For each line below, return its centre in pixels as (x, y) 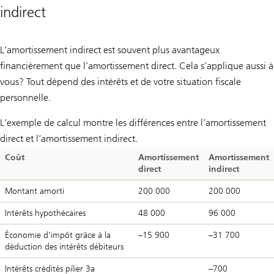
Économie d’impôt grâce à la (58, 235)
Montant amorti (35, 191)
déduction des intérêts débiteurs (64, 246)
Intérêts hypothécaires (45, 213)
